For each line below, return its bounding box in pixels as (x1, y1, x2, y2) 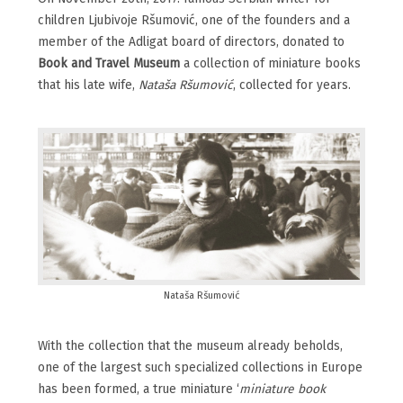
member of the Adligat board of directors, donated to (38, 36, 345, 49)
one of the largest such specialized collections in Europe (38, 362, 363, 375)
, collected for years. (233, 79, 351, 93)
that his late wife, (38, 79, 139, 93)
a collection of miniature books (180, 58, 361, 71)
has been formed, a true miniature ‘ (38, 383, 239, 397)
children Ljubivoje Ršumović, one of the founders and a (38, 14, 350, 28)
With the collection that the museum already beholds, (38, 340, 343, 354)
